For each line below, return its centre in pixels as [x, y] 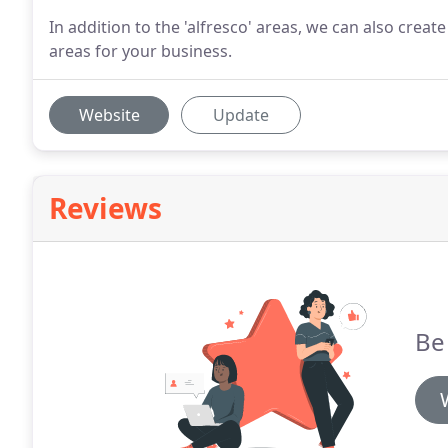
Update [241, 115]
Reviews [105, 208]
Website [109, 115]
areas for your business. [140, 51]
